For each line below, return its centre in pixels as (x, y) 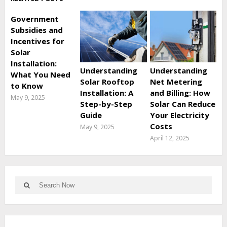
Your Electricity (179, 115)
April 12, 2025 (169, 138)
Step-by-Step (106, 104)
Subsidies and (36, 30)
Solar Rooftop (107, 81)
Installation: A (107, 92)
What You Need (40, 74)
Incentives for (37, 41)
